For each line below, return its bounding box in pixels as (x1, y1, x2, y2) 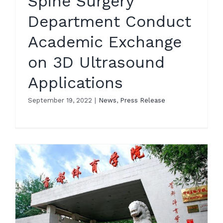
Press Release (120, 97, 165, 105)
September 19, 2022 (28, 97, 92, 105)
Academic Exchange (28, 32, 182, 52)
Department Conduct (28, 12, 191, 31)
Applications (28, 73, 123, 93)
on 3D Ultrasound (28, 53, 165, 72)
